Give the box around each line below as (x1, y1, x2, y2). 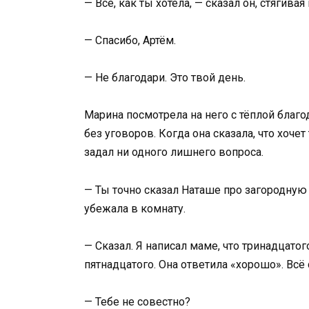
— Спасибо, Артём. (84, 34, 176, 48)
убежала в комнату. (84, 201, 186, 215)
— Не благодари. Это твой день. (84, 71, 246, 85)
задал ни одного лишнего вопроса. (84, 146, 263, 159)
